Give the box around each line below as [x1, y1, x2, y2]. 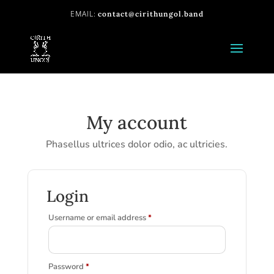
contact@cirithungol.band [97, 9, 204, 18]
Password [48, 261, 86, 272]
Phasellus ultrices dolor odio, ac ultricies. [46, 138, 228, 151]
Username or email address [48, 212, 148, 223]
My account [86, 111, 188, 134]
